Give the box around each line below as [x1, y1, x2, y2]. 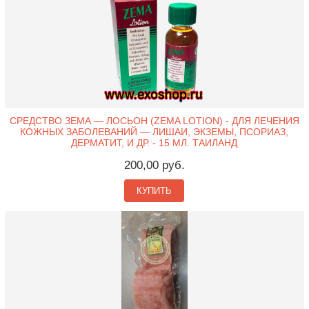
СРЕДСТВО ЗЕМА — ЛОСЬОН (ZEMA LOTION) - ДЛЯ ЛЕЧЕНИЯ [9, 114, 299, 126]
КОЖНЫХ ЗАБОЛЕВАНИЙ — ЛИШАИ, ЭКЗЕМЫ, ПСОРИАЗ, [20, 126, 289, 137]
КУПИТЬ [137, 185, 172, 196]
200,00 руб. [123, 158, 185, 172]
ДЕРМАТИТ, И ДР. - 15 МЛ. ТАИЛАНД [71, 137, 238, 148]
